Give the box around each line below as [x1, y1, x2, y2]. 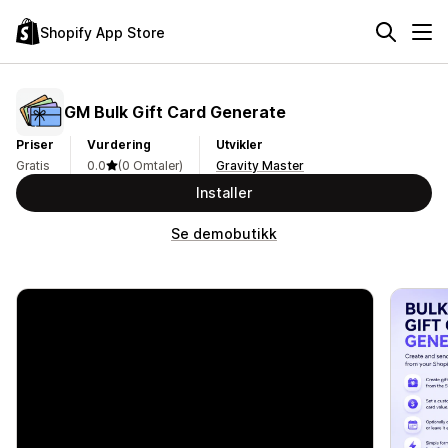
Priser [16, 137, 54, 152]
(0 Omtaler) [118, 158, 183, 173]
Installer [196, 184, 252, 201]
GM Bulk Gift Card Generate [64, 101, 286, 122]
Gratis [16, 158, 50, 173]
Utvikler [216, 137, 263, 152]
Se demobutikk [171, 225, 277, 242]
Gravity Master [216, 158, 304, 173]
